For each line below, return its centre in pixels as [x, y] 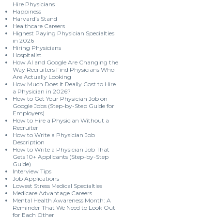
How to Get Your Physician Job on [60, 99]
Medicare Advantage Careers [52, 193]
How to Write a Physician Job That [61, 149]
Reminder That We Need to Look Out [64, 208]
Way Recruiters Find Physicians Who [63, 70]
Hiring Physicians [37, 48]
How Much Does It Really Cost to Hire [64, 84]
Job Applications [36, 178]
